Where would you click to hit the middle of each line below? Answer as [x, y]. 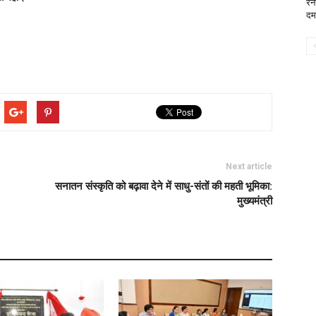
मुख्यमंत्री [255, 201]
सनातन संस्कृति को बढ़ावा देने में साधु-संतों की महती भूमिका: [164, 186]
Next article [249, 166]
